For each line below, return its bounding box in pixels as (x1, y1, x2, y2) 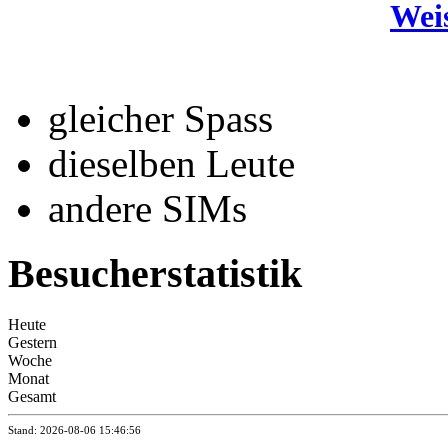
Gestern (8, 333, 57, 351)
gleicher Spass (48, 97, 273, 141)
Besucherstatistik (8, 250, 302, 296)
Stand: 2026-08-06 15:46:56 (8, 423, 141, 436)
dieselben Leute (48, 142, 295, 186)
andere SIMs (48, 187, 247, 231)
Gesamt (8, 387, 56, 405)
